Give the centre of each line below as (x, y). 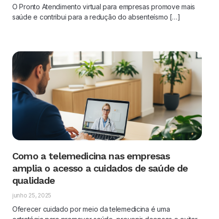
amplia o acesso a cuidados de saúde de (100, 168)
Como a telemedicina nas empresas (91, 156)
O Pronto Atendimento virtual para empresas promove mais (104, 6)
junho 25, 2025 (32, 196)
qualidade (35, 181)
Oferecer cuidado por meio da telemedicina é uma (91, 209)
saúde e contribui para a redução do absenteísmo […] (96, 17)
